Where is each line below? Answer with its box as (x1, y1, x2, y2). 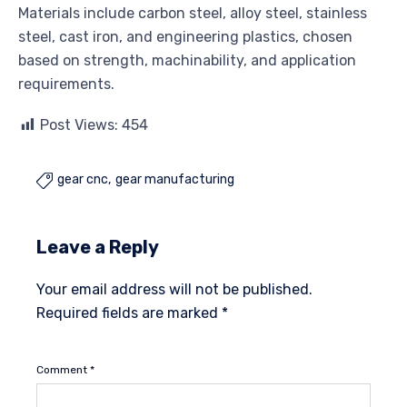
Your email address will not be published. (36, 281, 313, 299)
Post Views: (40, 116, 118, 134)
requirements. (18, 75, 114, 94)
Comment (36, 363, 90, 377)
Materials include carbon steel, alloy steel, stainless (18, 5, 367, 23)
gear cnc (57, 172, 108, 188)
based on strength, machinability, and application (18, 52, 356, 70)
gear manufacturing (115, 172, 234, 188)
